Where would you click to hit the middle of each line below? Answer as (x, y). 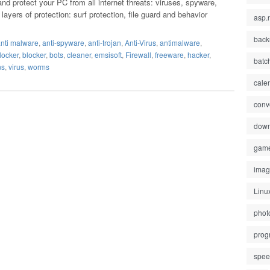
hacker (198, 55)
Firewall (138, 55)
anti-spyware (63, 42)
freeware (169, 55)
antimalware (180, 42)
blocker (34, 55)
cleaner (79, 55)
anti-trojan (105, 42)
